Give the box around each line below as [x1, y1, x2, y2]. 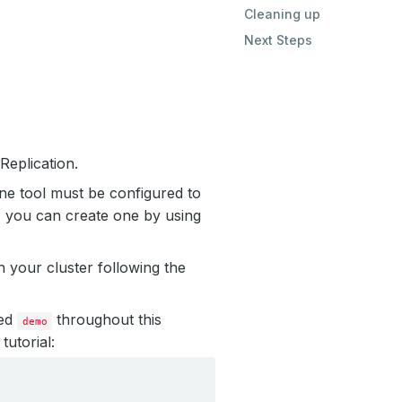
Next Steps [244, 32, 312, 48]
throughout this [52, 310, 162, 328]
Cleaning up [244, 6, 320, 22]
